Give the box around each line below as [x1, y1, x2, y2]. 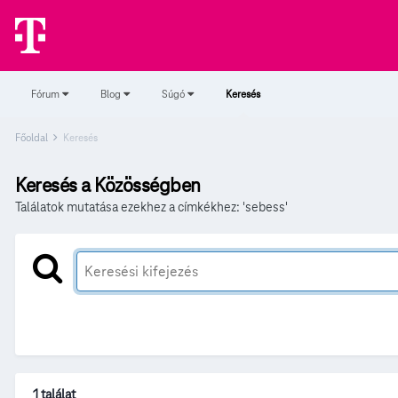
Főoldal [15, 131, 51, 144]
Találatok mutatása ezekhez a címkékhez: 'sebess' [15, 199, 288, 215]
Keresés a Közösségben [15, 173, 201, 197]
